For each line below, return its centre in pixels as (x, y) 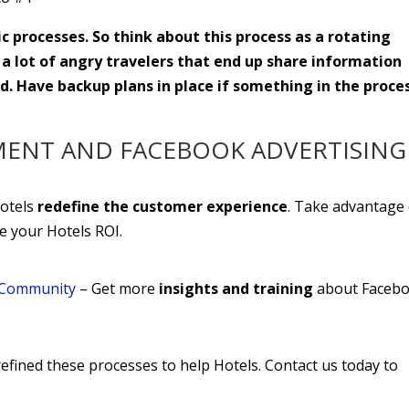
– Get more (118, 288)
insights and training (236, 288)
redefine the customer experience (163, 206)
